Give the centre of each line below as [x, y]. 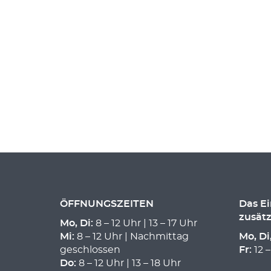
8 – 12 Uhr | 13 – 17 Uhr [145, 223]
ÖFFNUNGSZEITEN [107, 204]
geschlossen [90, 250]
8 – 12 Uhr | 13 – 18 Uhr [129, 263]
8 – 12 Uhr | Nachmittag [132, 237]
